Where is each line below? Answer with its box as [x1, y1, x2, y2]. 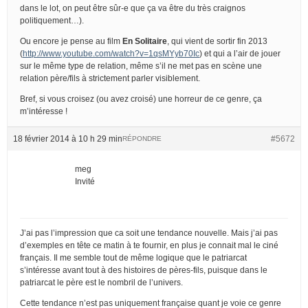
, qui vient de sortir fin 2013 [167, 36, 267, 46]
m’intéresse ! [20, 106, 67, 116]
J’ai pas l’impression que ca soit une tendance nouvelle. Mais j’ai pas [20, 228, 278, 238]
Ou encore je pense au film [20, 36, 122, 46]
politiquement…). [20, 15, 84, 25]
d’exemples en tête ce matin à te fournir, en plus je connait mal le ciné [20, 240, 278, 250]
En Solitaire [122, 36, 167, 46]
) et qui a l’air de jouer [199, 48, 280, 58]
